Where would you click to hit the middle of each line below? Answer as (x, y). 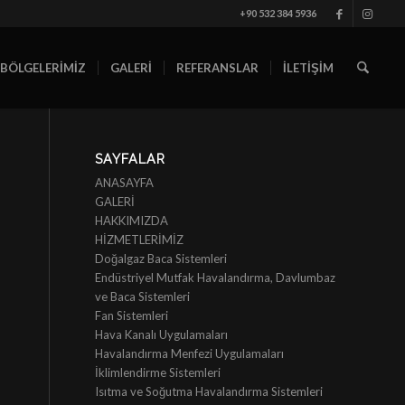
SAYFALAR (131, 159)
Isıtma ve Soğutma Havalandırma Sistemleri (209, 391)
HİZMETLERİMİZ (140, 240)
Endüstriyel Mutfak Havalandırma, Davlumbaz (216, 278)
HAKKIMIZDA (132, 221)
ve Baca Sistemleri (143, 297)
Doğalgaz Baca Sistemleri (161, 259)
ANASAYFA (125, 183)
